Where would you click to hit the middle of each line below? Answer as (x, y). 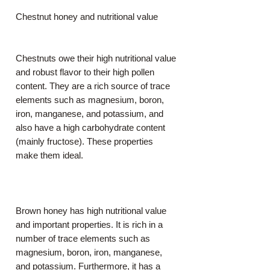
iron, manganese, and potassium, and (89, 114)
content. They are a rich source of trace (93, 86)
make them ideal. (49, 155)
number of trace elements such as (83, 239)
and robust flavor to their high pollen (85, 72)
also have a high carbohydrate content (90, 128)
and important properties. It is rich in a (89, 225)
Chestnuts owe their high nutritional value (96, 58)
